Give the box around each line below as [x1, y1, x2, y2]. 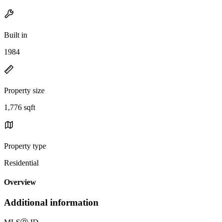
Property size [4, 86, 45, 95]
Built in [4, 30, 27, 39]
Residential [4, 158, 39, 167]
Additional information [4, 197, 99, 208]
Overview [4, 178, 36, 187]
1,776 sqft [4, 103, 35, 111]
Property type [4, 141, 46, 150]
